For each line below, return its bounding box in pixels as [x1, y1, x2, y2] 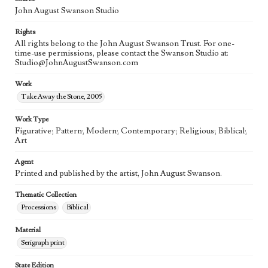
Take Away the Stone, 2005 [21, 92, 102, 101]
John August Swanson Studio [15, 5, 119, 16]
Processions [21, 203, 56, 212]
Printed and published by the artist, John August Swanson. [15, 168, 222, 179]
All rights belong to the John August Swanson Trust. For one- [15, 38, 234, 49]
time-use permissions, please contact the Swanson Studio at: [15, 48, 229, 59]
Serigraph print [21, 238, 65, 247]
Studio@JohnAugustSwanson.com [15, 57, 138, 68]
